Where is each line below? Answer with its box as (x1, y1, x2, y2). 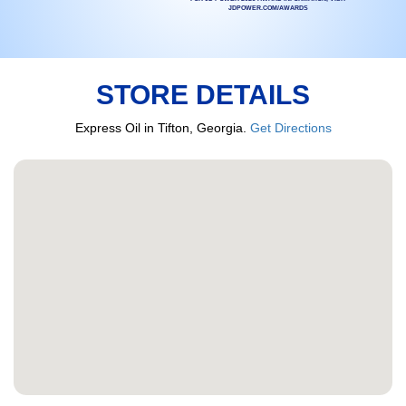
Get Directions (249, 120, 332, 135)
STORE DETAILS (96, 79, 310, 110)
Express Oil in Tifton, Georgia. (74, 120, 250, 135)
